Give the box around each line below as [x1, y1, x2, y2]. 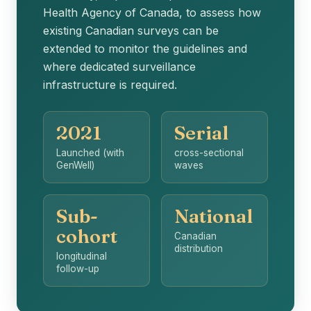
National [174, 204, 253, 228]
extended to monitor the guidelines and [43, 41, 248, 56]
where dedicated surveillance [43, 59, 196, 74]
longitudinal [56, 250, 107, 262]
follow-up [56, 262, 99, 274]
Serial [174, 121, 228, 145]
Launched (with [56, 147, 124, 159]
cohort [56, 224, 117, 249]
